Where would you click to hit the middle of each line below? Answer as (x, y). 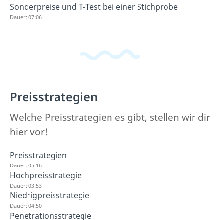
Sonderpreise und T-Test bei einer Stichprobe (94, 7)
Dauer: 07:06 (26, 17)
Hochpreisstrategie (46, 175)
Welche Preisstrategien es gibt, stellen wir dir (110, 117)
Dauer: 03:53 (26, 185)
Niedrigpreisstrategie (50, 195)
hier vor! (29, 132)
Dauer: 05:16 (26, 165)
